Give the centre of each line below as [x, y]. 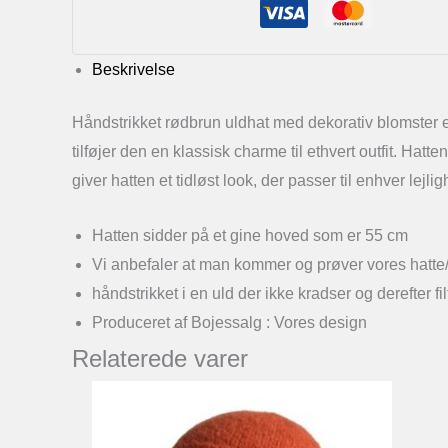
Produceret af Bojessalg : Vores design [229, 322]
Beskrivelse [133, 69]
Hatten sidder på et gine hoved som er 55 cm [250, 235]
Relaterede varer [160, 358]
